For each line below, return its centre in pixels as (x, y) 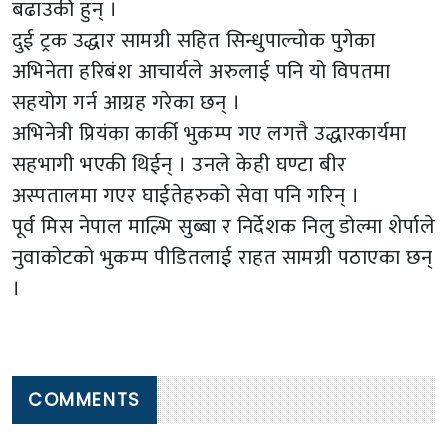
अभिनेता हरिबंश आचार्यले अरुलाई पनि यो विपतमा (201, 71)
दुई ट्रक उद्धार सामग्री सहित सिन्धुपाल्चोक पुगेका (194, 40)
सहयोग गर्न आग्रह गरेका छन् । (126, 102)
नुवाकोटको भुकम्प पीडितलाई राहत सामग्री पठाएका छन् (222, 257)
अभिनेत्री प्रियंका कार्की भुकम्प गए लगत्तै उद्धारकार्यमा (209, 133)
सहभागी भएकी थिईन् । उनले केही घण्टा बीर (179, 164)
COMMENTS (84, 400)
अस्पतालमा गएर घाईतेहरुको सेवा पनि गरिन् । (186, 195)
